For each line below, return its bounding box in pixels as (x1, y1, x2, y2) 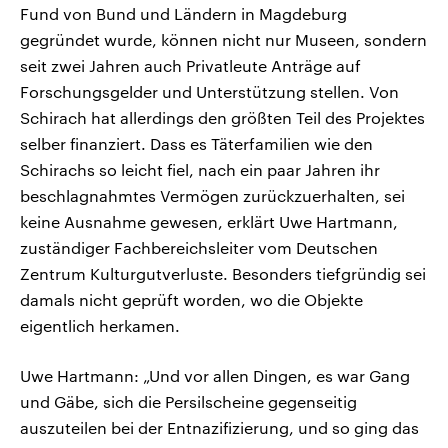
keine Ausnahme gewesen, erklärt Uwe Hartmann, (20, 212, 398, 232)
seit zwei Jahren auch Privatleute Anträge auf (20, 56, 361, 76)
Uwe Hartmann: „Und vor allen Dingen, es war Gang (20, 366, 410, 386)
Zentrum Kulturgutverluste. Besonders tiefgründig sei (20, 264, 426, 284)
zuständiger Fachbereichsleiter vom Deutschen (20, 238, 378, 258)
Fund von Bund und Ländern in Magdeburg (20, 4, 347, 24)
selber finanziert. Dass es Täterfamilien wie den (20, 134, 373, 154)
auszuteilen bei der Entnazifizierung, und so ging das (20, 418, 419, 438)
